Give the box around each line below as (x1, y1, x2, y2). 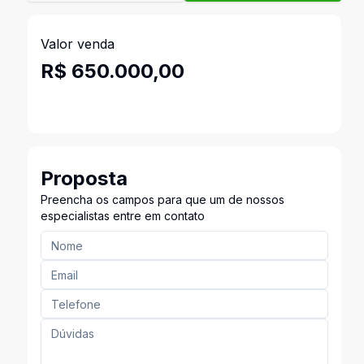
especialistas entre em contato (40, 209, 205, 223)
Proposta (40, 167, 128, 190)
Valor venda (40, 36, 115, 52)
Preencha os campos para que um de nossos (40, 193, 284, 206)
